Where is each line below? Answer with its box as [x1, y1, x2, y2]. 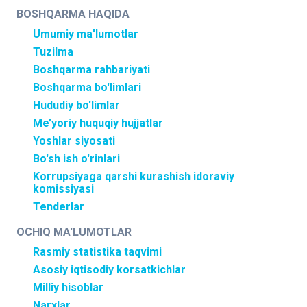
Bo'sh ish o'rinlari [33, 152, 120, 165]
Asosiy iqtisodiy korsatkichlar [33, 263, 186, 276]
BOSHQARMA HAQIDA [16, 8, 130, 21]
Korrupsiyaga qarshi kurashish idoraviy [33, 170, 234, 183]
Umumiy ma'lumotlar [33, 27, 138, 40]
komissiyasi [33, 182, 94, 195]
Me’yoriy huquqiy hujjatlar [33, 116, 163, 130]
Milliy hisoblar [33, 281, 103, 294]
